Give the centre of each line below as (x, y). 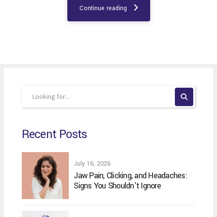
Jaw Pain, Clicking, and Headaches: (130, 176)
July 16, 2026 (92, 164)
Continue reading (103, 8)
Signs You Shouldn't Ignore (117, 186)
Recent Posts (54, 134)
